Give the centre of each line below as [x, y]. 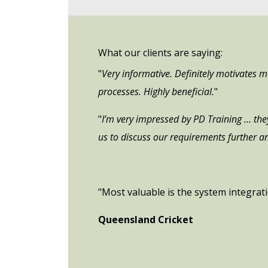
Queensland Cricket [146, 219]
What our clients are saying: [160, 52]
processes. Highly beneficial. [156, 91]
